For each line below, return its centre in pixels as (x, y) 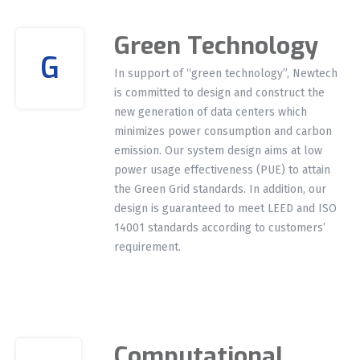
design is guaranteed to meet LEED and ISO (226, 208)
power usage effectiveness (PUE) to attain (223, 170)
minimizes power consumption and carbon (223, 131)
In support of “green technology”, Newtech (226, 73)
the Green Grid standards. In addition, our (221, 189)
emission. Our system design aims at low (219, 150)
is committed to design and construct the (220, 92)
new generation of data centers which (211, 112)
